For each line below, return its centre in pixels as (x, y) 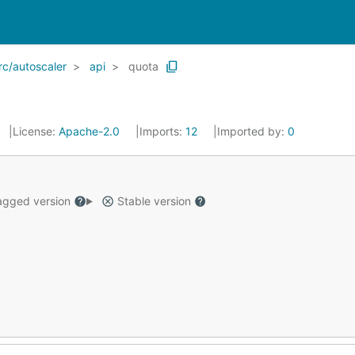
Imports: (162, 131)
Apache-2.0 (89, 131)
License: (36, 131)
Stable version (154, 201)
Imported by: (252, 131)
